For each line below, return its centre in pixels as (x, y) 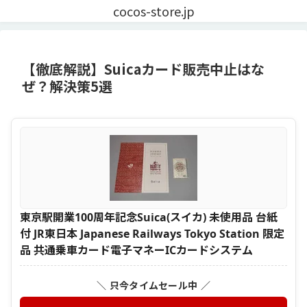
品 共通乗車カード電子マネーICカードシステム (136, 250)
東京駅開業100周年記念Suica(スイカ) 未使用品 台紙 (149, 217)
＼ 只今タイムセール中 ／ (153, 285)
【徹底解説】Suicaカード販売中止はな (143, 69)
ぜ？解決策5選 (67, 86)
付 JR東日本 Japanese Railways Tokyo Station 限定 (152, 233)
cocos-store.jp (153, 11)
